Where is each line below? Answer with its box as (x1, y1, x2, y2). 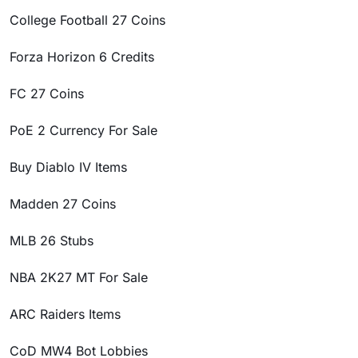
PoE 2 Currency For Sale (10, 122, 157, 138)
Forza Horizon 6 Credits (10, 49, 154, 65)
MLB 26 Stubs (10, 233, 93, 249)
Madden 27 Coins (10, 196, 116, 212)
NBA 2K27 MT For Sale (10, 269, 148, 285)
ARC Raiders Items (10, 306, 121, 322)
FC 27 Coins (10, 86, 84, 101)
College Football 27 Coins (10, 12, 165, 28)
